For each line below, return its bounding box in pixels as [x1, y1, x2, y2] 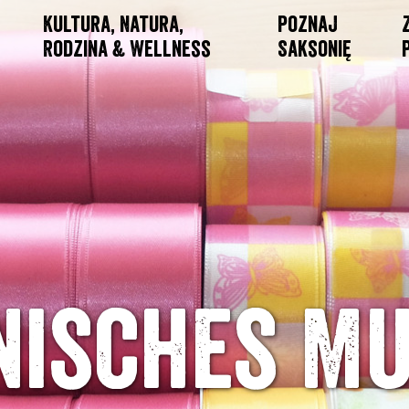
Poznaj [277, 13, 338, 36]
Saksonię [277, 37, 351, 60]
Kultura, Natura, [42, 13, 184, 36]
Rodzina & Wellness [42, 37, 211, 60]
